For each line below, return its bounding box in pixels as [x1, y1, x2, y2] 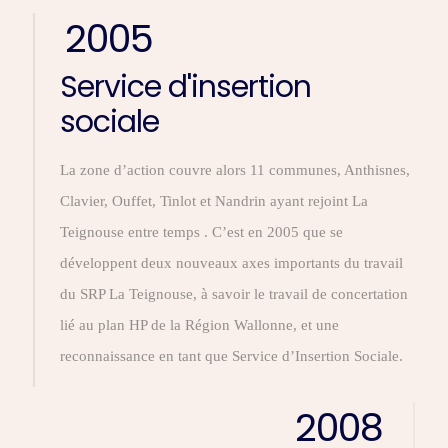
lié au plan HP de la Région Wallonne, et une [60, 317, 339, 333]
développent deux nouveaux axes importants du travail [60, 255, 403, 271]
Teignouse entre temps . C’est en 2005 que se [60, 224, 343, 240]
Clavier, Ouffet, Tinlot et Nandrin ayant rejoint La [60, 193, 368, 209]
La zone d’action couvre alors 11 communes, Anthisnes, [60, 162, 410, 178]
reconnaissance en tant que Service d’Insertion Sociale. [60, 348, 403, 364]
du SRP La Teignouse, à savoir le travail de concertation [60, 286, 408, 302]
